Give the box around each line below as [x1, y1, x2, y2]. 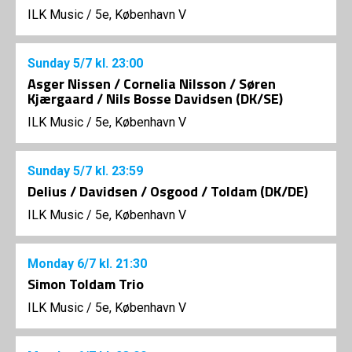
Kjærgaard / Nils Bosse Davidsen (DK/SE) [27, 88, 283, 110]
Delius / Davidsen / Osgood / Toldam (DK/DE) [27, 181, 308, 203]
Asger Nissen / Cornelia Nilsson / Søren [27, 73, 276, 95]
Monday [27, 256, 77, 272]
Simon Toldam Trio [27, 273, 144, 295]
